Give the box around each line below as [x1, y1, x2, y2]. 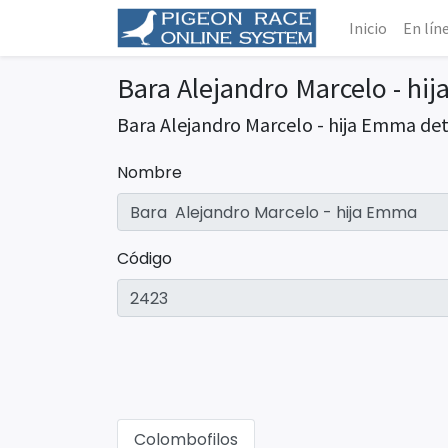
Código [117, 247, 172, 270]
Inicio [349, 18, 387, 38]
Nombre [117, 161, 182, 184]
